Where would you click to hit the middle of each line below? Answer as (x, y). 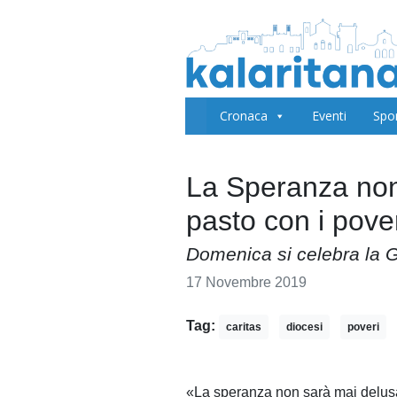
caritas (244, 327)
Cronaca (244, 116)
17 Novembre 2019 (246, 282)
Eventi (330, 116)
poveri (363, 327)
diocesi (304, 327)
